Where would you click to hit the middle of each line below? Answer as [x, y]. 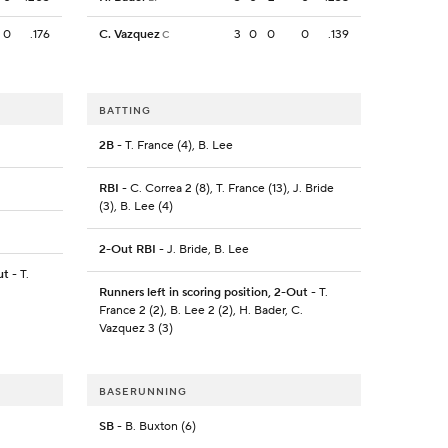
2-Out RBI [127, 250]
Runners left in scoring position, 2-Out [203, 293]
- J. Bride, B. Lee [202, 250]
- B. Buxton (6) [154, 427]
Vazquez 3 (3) [135, 329]
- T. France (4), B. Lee [173, 146]
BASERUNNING [142, 392]
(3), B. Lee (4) [135, 207]
